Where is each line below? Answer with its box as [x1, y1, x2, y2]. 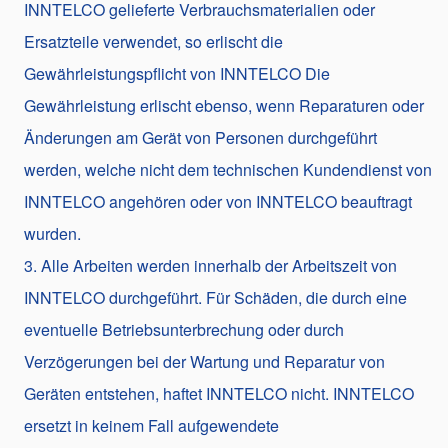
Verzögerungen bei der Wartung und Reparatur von [24, 349, 385, 373]
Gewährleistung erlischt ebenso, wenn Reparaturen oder [24, 93, 424, 117]
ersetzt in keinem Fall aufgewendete [24, 413, 279, 437]
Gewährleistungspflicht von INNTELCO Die [24, 61, 330, 85]
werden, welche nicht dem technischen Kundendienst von [24, 157, 432, 181]
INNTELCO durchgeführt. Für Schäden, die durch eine [24, 285, 407, 309]
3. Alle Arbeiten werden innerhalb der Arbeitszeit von [24, 253, 397, 277]
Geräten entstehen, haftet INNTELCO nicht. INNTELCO [24, 381, 414, 405]
